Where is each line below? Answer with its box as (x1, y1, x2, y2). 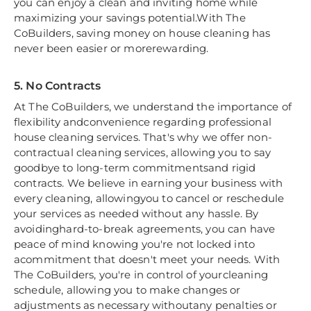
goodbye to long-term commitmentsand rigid (14, 161, 256, 175)
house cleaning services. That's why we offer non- (14, 131, 272, 144)
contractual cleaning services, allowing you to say (14, 146, 271, 160)
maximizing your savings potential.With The (14, 11, 246, 25)
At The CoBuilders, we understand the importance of (14, 100, 292, 114)
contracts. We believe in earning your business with (14, 176, 283, 190)
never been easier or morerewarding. (14, 42, 209, 56)
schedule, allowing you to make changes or (14, 283, 241, 297)
